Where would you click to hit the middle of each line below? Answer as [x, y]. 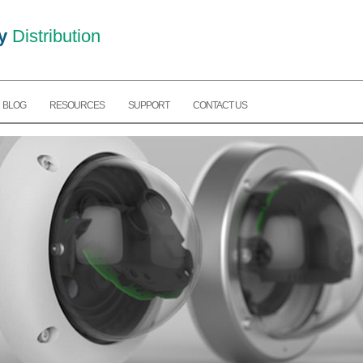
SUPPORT [149, 106]
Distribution [54, 36]
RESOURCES [77, 106]
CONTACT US [220, 106]
